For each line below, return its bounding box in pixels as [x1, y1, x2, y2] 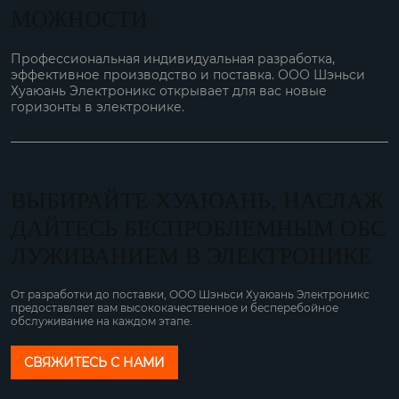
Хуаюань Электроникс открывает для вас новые [11, 82, 327, 99]
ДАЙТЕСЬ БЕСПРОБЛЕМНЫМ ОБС [11, 215, 386, 241]
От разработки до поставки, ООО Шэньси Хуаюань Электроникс [11, 287, 370, 301]
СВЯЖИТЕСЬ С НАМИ [24, 354, 165, 370]
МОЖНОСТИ [11, 5, 148, 32]
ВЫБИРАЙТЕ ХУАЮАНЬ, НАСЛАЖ [11, 187, 384, 214]
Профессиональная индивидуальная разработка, [11, 50, 335, 67]
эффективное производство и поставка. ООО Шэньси [11, 66, 365, 83]
